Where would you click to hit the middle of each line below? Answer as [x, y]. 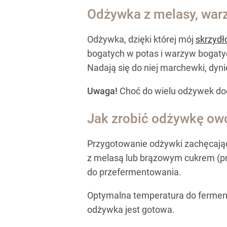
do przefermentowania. [134, 172]
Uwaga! [103, 91]
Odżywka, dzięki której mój [141, 39]
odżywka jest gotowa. [131, 210]
